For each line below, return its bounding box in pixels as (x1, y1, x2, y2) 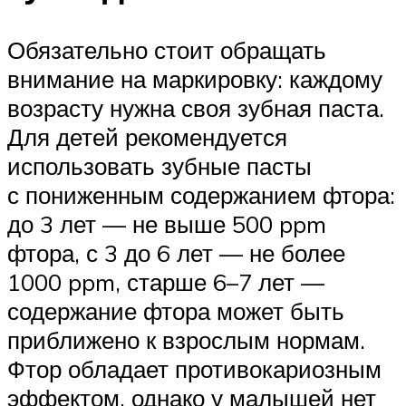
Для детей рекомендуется (7, 122, 287, 152)
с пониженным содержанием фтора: (7, 180, 395, 210)
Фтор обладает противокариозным (7, 354, 382, 384)
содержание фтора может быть (7, 296, 344, 326)
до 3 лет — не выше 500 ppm (7, 209, 326, 239)
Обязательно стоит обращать (7, 35, 326, 65)
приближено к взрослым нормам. (7, 325, 365, 355)
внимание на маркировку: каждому (7, 64, 382, 94)
